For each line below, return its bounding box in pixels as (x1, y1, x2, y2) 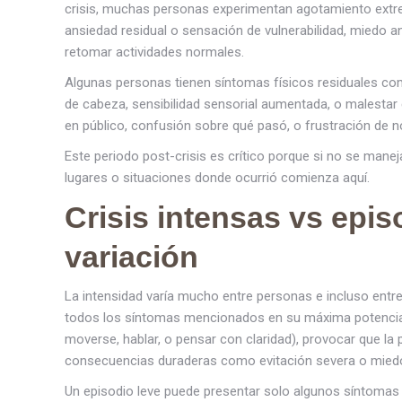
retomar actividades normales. (65, 44, 244, 60)
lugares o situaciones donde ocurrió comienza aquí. (65, 170, 370, 186)
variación (65, 240, 198, 274)
